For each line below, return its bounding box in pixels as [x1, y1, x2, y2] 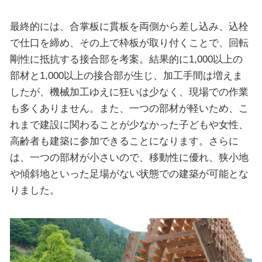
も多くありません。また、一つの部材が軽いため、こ [9, 102, 249, 115]
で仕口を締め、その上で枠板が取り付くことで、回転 [9, 37, 249, 49]
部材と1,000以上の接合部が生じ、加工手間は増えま [9, 70, 243, 82]
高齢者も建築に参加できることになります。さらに [9, 135, 239, 147]
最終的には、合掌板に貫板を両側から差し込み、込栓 [9, 20, 249, 33]
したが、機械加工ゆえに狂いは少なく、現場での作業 [9, 86, 249, 98]
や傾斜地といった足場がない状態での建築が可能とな [9, 168, 249, 180]
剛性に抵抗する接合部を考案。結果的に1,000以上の [9, 53, 243, 65]
